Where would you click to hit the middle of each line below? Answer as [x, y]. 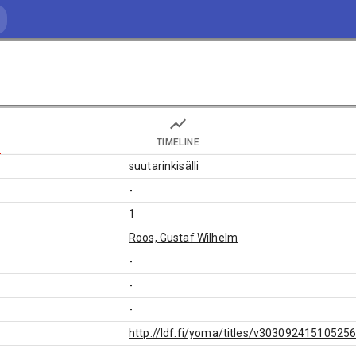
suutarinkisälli [164, 166]
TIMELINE [178, 142]
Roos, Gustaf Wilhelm [183, 238]
